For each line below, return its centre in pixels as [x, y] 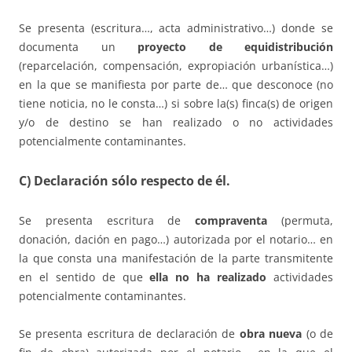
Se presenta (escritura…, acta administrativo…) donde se [176, 27]
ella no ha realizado [212, 277]
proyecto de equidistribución [235, 46]
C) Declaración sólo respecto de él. [125, 180]
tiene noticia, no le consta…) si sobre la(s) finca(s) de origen [176, 103]
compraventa [231, 220]
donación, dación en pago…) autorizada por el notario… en [176, 239]
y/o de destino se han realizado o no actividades [176, 122]
